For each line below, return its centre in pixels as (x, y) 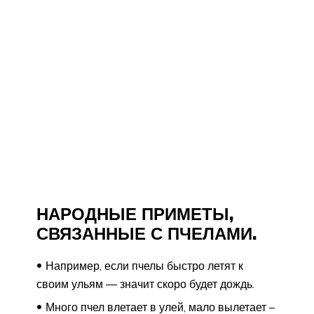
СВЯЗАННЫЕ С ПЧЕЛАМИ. (146, 233)
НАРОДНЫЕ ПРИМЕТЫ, (135, 213)
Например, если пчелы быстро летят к (144, 265)
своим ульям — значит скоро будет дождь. (145, 284)
